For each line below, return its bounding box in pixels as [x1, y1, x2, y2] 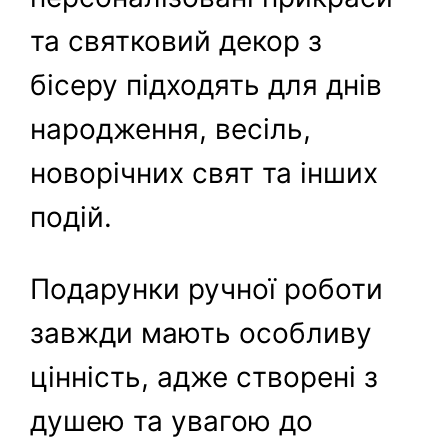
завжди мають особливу [30, 316, 373, 351]
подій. [30, 200, 113, 235]
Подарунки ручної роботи [30, 272, 384, 307]
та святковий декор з [30, 24, 323, 59]
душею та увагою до [30, 404, 314, 439]
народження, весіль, [30, 112, 312, 147]
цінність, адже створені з [30, 360, 379, 395]
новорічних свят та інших [30, 156, 379, 191]
